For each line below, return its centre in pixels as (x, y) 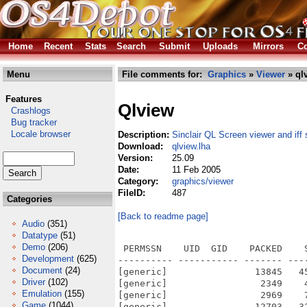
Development (48, 259)
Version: (137, 158)
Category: (139, 181)
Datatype (40, 235)
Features (24, 99)
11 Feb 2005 (196, 170)
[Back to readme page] (163, 216)
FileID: (133, 193)
